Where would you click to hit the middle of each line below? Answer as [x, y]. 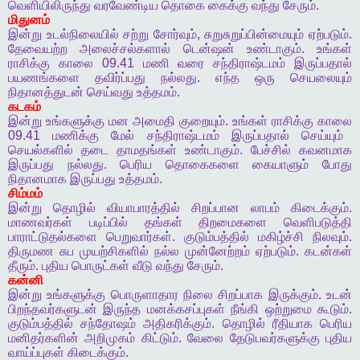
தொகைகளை [202, 165]
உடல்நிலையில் [82, 35]
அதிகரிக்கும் [178, 324]
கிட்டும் [160, 338]
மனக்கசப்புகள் [186, 309]
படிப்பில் [108, 223]
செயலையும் [321, 78]
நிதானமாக [37, 179]
